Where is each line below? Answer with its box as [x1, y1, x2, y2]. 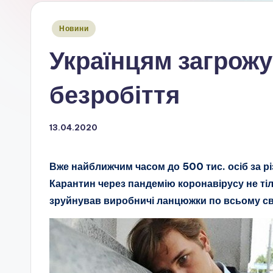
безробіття [49, 79, 180, 110]
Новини [59, 23, 89, 33]
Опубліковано [49, 21, 103, 32]
